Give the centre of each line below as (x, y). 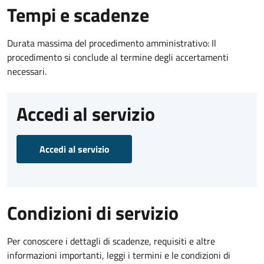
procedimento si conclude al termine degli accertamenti (118, 57)
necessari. (27, 71)
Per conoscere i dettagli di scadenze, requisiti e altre (111, 241)
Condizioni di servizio (93, 212)
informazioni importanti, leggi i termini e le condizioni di (119, 255)
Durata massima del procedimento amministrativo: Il (112, 43)
